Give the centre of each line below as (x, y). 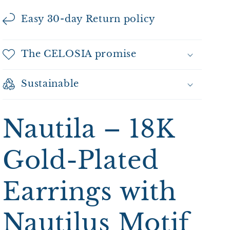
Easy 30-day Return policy (89, 19)
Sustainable (50, 84)
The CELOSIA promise (79, 54)
